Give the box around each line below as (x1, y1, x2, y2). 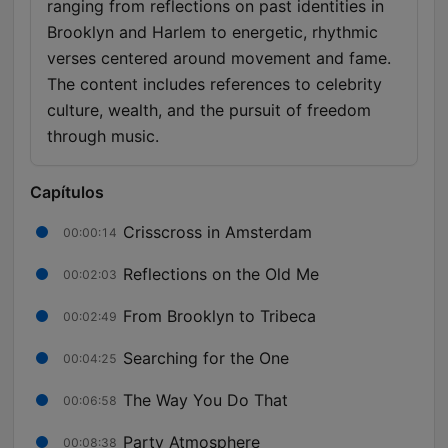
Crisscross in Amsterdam (123, 221, 312, 242)
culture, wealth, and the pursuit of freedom (47, 100, 371, 121)
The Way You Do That (123, 389, 288, 410)
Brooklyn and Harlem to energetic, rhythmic (47, 22, 378, 43)
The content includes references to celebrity (47, 74, 382, 95)
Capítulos (30, 182, 104, 203)
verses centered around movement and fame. (47, 48, 391, 69)
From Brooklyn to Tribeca (123, 305, 316, 326)
